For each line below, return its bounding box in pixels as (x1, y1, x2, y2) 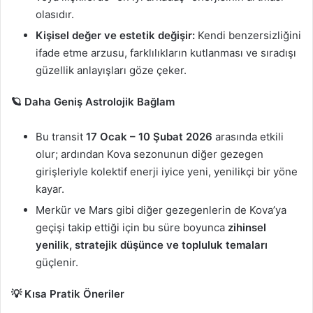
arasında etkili (212, 130, 284, 144)
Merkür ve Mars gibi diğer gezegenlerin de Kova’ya (36, 203, 286, 217)
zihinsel (228, 221, 266, 235)
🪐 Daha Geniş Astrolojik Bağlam (11, 95, 175, 109)
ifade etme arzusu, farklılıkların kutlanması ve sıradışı (36, 46, 296, 60)
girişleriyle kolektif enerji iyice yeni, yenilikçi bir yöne (36, 165, 298, 179)
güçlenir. (36, 256, 78, 270)
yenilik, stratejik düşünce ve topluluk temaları (36, 238, 268, 252)
